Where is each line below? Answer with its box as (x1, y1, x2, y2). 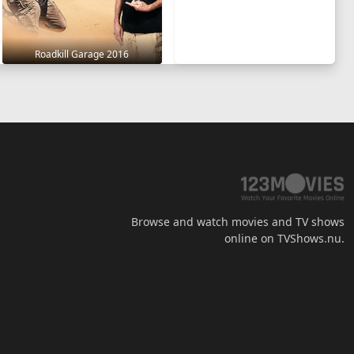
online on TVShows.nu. (224, 230, 345, 246)
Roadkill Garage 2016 (35, 47, 130, 61)
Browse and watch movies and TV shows (131, 213, 345, 229)
